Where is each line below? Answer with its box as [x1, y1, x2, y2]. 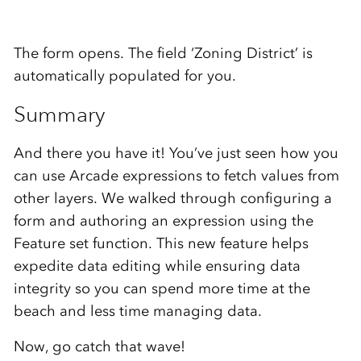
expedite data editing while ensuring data [13, 257, 301, 276]
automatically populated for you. [13, 67, 236, 85]
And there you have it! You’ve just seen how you [13, 144, 338, 163]
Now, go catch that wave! [13, 338, 185, 356]
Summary [13, 101, 106, 128]
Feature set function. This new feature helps [13, 234, 309, 253]
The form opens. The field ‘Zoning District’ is [13, 44, 313, 63]
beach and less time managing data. [13, 302, 262, 321]
